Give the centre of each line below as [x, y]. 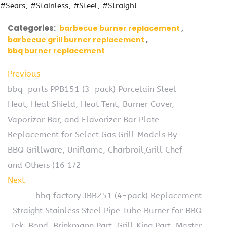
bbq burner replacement [56, 51]
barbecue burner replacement [120, 28]
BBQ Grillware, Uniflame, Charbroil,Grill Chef [95, 150]
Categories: [32, 28]
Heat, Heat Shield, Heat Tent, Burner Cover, [91, 104]
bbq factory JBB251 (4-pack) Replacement [119, 195]
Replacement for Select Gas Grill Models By [92, 135]
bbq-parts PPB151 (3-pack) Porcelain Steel [92, 89]
